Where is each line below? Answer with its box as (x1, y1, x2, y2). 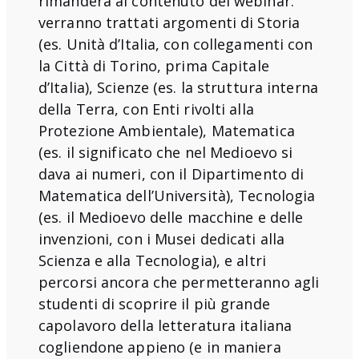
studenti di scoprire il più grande (38, 293, 270, 313)
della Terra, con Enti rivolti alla (38, 99, 254, 119)
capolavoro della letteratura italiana (38, 315, 292, 335)
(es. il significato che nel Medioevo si (38, 142, 293, 162)
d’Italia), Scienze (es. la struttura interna (38, 77, 318, 97)
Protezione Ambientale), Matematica (38, 120, 295, 140)
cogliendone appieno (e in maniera (38, 337, 281, 357)
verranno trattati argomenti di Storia (38, 12, 301, 32)
